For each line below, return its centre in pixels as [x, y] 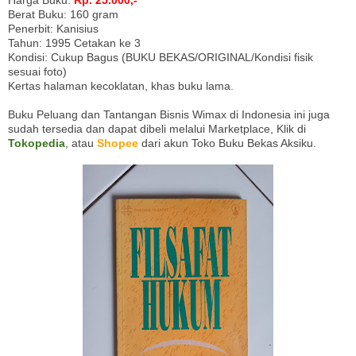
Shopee [118, 143]
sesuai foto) [37, 72]
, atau [81, 143]
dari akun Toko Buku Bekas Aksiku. [227, 143]
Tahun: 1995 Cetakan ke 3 [74, 43]
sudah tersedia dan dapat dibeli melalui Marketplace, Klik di [157, 129]
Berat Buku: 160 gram [63, 15]
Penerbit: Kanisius [53, 29]
